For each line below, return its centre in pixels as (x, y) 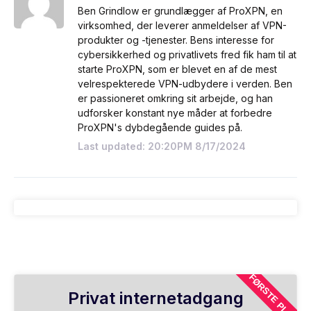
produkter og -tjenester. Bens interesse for (176, 40)
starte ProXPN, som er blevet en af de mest (177, 69)
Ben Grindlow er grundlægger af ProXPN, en (180, 10)
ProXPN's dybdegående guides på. (160, 127)
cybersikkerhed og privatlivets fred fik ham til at (187, 54)
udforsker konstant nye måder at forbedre (175, 112)
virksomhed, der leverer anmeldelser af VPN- (182, 25)
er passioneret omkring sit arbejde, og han (175, 98)
